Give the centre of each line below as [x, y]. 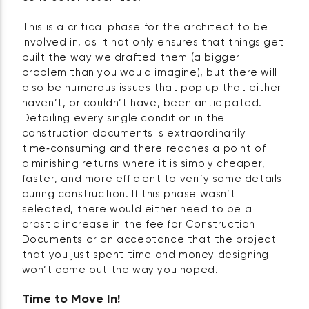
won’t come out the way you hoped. [120, 270]
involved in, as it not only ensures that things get [153, 42]
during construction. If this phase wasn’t [129, 194]
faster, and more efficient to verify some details [152, 179]
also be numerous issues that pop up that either [151, 88]
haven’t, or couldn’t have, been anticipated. [142, 103]
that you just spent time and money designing [146, 255]
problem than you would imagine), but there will [149, 72]
